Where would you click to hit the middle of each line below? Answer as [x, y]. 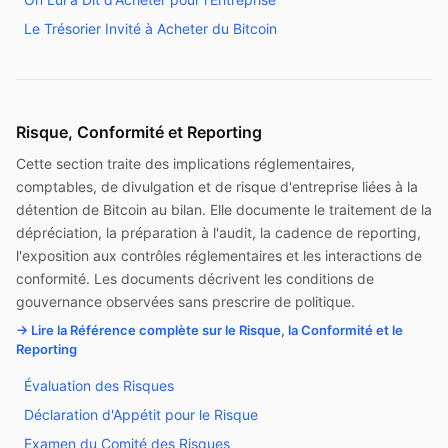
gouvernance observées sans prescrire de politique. [185, 301]
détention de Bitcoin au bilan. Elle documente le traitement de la [224, 209]
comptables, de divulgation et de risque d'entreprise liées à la [217, 186]
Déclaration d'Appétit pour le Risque [141, 414]
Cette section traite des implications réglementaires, [185, 163]
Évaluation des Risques [99, 385]
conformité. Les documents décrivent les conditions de [195, 278]
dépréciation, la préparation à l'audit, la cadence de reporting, [218, 232]
